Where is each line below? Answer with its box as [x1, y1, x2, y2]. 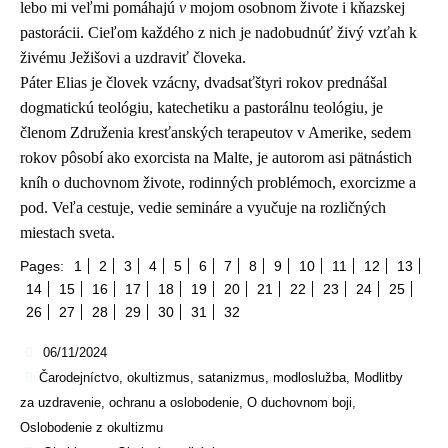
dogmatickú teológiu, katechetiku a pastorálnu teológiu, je [20, 98, 383, 116]
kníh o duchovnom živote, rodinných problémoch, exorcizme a [20, 173, 416, 191]
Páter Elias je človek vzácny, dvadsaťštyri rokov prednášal [20, 73, 387, 91]
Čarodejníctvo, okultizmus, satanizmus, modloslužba [38, 370, 346, 386]
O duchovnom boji [247, 395, 352, 411]
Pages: [20, 257, 64, 274]
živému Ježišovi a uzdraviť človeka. [20, 48, 246, 66]
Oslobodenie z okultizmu [20, 420, 163, 436]
